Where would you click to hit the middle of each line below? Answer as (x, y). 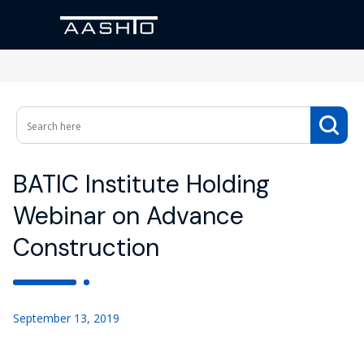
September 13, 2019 (66, 318)
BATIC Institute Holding (141, 184)
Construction (86, 247)
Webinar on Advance (128, 216)
